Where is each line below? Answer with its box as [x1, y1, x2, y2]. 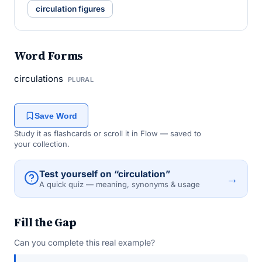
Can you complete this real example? [14, 237, 155, 247]
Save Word [35, 111, 77, 120]
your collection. [14, 139, 70, 149]
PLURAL [68, 75, 94, 84]
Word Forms [14, 47, 83, 64]
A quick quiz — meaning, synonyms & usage [39, 180, 200, 189]
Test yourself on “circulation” [39, 168, 170, 180]
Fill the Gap [14, 214, 77, 230]
